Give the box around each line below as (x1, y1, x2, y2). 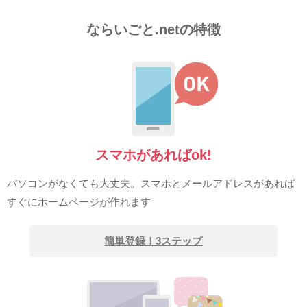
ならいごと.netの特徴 (86, 22, 221, 38)
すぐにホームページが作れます (7, 196, 151, 208)
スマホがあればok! (95, 147, 212, 163)
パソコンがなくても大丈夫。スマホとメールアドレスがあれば (7, 177, 295, 190)
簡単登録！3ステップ (104, 235, 203, 247)
